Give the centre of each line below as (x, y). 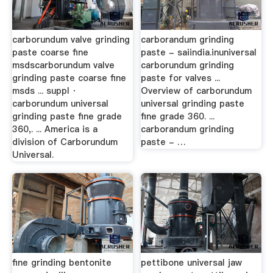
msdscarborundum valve (63, 65)
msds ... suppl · (44, 90)
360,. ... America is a (55, 129)
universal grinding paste (193, 103)
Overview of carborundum (197, 90)
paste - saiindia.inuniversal (199, 52)
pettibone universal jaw (192, 262)
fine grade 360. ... (178, 116)
